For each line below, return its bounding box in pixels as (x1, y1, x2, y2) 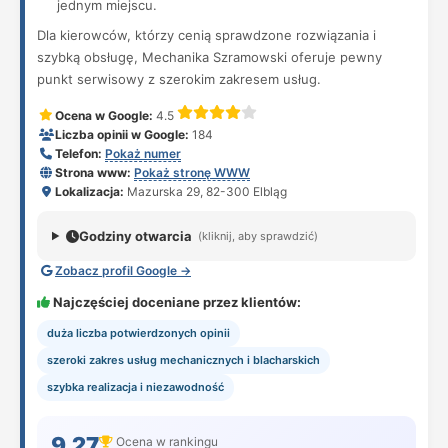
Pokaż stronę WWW (134, 165, 250, 180)
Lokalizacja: (55, 184, 124, 199)
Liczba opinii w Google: (55, 127, 189, 142)
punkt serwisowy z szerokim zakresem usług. (37, 71, 321, 87)
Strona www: (55, 165, 131, 180)
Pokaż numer (105, 146, 181, 161)
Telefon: (55, 146, 102, 161)
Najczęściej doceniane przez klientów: (50, 294, 301, 310)
